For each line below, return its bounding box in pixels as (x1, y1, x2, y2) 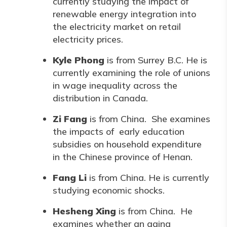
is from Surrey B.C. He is (104, 54, 207, 66)
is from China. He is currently (87, 172, 209, 183)
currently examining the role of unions (53, 67, 210, 79)
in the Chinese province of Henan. (53, 151, 193, 163)
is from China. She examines (87, 113, 210, 125)
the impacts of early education (53, 126, 184, 137)
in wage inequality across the (53, 80, 177, 91)
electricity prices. (53, 33, 123, 45)
